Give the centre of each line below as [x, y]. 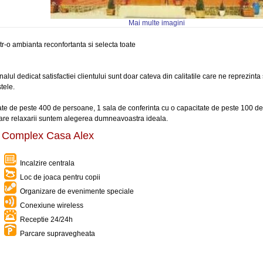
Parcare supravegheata [56, 234]
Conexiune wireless [50, 205]
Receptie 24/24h [45, 220]
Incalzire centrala [45, 163]
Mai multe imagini [157, 23]
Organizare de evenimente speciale [75, 191]
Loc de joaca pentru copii [58, 177]
